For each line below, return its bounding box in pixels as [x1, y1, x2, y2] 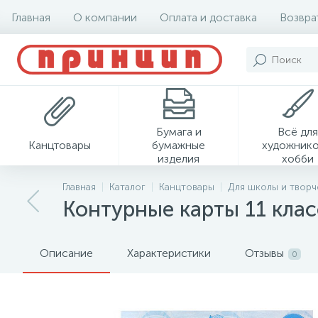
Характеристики [127, 246, 211, 260]
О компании [73, 10, 137, 24]
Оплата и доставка [160, 10, 257, 24]
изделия [158, 151, 199, 165]
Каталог [109, 181, 146, 193]
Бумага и [155, 124, 202, 138]
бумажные [152, 138, 205, 152]
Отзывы [245, 246, 284, 260]
